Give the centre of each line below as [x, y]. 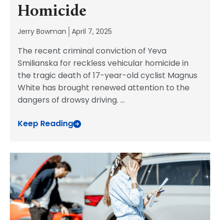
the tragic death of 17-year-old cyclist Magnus [108, 75]
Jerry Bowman [42, 31]
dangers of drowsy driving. [69, 100]
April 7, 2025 [92, 31]
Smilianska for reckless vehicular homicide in [103, 63]
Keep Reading [45, 124]
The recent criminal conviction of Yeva [92, 51]
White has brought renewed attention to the [104, 88]
